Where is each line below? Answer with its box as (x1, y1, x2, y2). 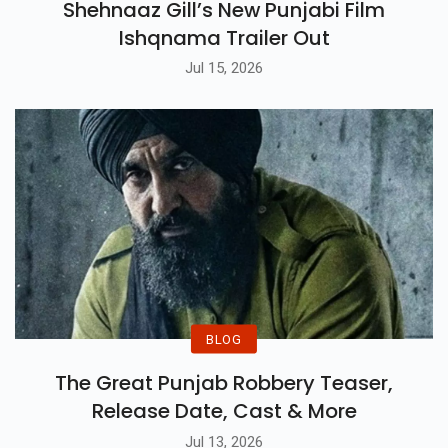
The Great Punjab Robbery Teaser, (55, 369, 393, 398)
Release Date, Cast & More (91, 397, 357, 426)
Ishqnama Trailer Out (118, 23, 330, 52)
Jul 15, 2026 (185, 59, 263, 78)
